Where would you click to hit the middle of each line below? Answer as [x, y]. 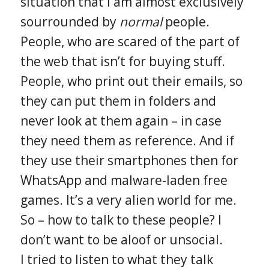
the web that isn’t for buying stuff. [122, 61]
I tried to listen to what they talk [116, 259]
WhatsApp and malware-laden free [124, 180]
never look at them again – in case [121, 120]
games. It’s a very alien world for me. [128, 200]
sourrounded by [70, 21]
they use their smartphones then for [129, 160]
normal [141, 21]
